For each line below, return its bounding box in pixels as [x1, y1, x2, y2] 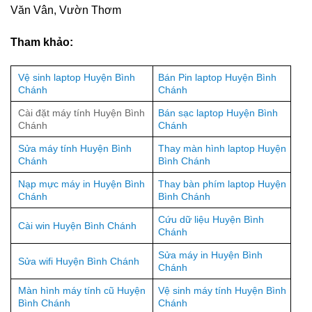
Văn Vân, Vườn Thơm [10, 4, 121, 17]
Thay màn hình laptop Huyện [158, 142, 287, 154]
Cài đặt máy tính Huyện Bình [18, 107, 145, 118]
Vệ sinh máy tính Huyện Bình [158, 284, 287, 296]
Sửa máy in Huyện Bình [158, 249, 263, 260]
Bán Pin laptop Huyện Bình [158, 71, 277, 83]
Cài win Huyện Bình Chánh [18, 219, 136, 231]
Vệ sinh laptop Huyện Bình [18, 71, 135, 83]
